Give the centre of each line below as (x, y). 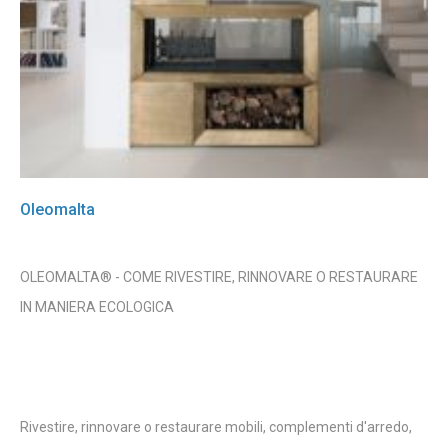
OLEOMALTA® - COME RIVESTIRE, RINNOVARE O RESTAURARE (219, 276)
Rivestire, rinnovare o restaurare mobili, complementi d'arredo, (216, 426)
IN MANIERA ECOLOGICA (97, 306)
